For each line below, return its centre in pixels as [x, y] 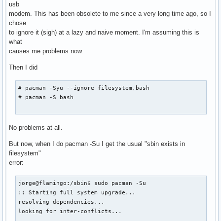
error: [16, 163]
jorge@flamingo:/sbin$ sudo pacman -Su [82, 183]
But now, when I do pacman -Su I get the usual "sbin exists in [97, 144]
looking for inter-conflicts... [70, 211]
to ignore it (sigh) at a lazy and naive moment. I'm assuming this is [104, 33]
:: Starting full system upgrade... [77, 193]
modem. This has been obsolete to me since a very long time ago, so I [110, 14]
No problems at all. [36, 128]
